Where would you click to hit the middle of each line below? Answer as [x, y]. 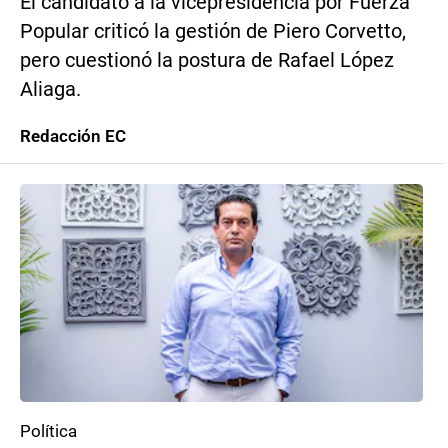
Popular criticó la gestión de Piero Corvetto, [213, 31]
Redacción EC [73, 136]
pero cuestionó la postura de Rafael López [207, 60]
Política [48, 431]
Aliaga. [50, 89]
